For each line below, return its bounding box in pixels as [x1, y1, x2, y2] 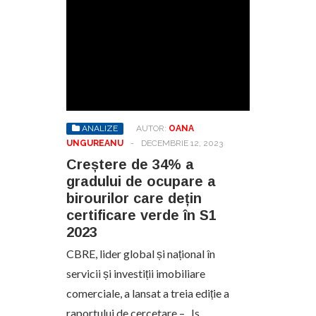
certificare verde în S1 [66, 207, 217, 223]
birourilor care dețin [66, 190, 202, 206]
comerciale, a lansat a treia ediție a [66, 286, 229, 300]
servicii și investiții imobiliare [66, 266, 205, 280]
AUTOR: [136, 123, 169, 133]
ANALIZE [82, 123, 118, 133]
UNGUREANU [66, 138, 123, 148]
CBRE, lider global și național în [66, 246, 215, 260]
